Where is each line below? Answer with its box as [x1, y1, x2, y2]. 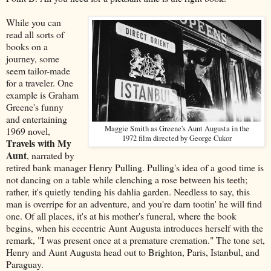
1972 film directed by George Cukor [122, 132, 232, 143]
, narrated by [27, 148, 74, 162]
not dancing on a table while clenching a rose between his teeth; [6, 172, 247, 186]
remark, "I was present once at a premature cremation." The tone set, [6, 233, 265, 246]
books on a [6, 39, 48, 53]
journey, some [6, 51, 59, 65]
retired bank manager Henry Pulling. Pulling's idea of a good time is [6, 160, 264, 174]
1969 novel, [6, 124, 50, 137]
